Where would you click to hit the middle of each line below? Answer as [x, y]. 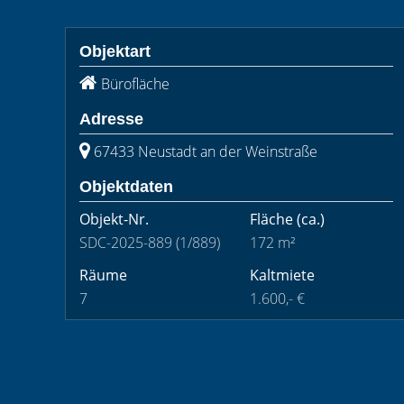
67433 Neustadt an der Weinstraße [206, 151]
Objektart [115, 51]
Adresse [111, 119]
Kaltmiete [282, 275]
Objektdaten [126, 187]
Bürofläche [135, 84]
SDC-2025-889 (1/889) [150, 243]
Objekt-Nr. [114, 219]
